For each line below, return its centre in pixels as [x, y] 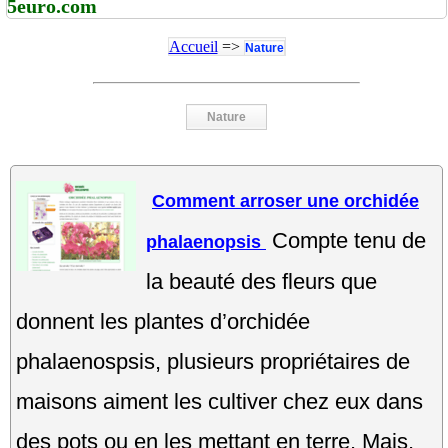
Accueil [193, 46]
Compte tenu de [349, 240]
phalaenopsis [206, 241]
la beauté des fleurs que [261, 281]
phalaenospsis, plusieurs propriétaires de [213, 361]
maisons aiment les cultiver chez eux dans [219, 401]
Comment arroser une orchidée [285, 200]
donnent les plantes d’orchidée [163, 321]
